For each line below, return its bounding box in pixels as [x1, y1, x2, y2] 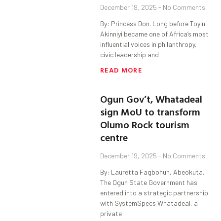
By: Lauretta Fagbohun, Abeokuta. [100, 168, 205, 177]
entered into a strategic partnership [100, 188, 209, 197]
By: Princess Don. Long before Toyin [100, 19, 206, 28]
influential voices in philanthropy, [100, 40, 197, 49]
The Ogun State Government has [100, 178, 198, 187]
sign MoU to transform [100, 104, 201, 119]
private [100, 209, 122, 218]
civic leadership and [100, 50, 159, 59]
